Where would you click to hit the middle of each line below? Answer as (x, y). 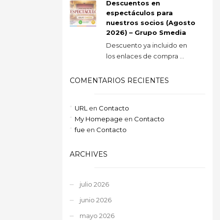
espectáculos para (139, 13)
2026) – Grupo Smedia (146, 32)
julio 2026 (94, 184)
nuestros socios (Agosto (151, 22)
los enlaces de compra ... (145, 56)
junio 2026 (96, 200)
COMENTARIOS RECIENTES (119, 80)
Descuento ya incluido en (147, 45)
